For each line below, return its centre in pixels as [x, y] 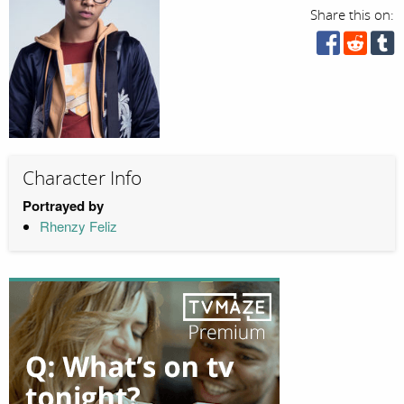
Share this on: [353, 15]
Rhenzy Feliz [78, 225]
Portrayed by [63, 205]
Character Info [82, 179]
